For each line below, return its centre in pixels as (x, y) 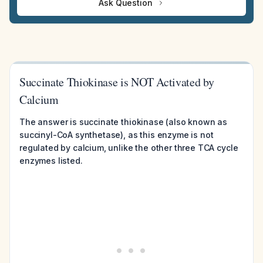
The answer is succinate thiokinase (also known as (124, 122)
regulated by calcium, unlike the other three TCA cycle (129, 148)
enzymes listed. (51, 161)
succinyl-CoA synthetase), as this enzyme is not (117, 135)
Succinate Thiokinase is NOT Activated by (117, 82)
